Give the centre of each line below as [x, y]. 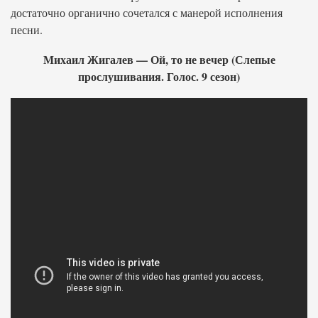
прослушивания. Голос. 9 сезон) [159, 76]
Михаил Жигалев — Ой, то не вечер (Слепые [159, 59]
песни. [27, 29]
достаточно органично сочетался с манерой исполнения [147, 12]
